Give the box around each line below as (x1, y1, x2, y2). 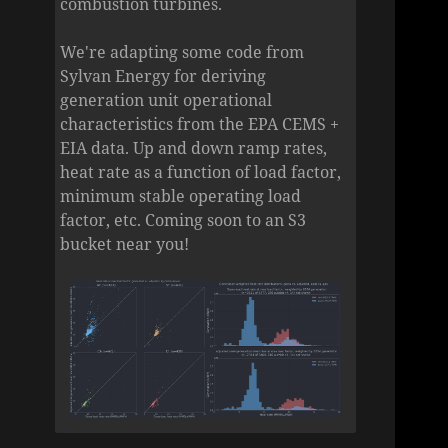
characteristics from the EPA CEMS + (60, 112, 340, 135)
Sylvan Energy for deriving (60, 64, 267, 87)
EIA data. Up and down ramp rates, (60, 136, 328, 159)
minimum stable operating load (60, 184, 302, 207)
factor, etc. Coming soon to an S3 (60, 208, 307, 231)
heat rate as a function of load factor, (60, 160, 342, 183)
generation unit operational (60, 88, 273, 111)
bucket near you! (60, 232, 190, 255)
